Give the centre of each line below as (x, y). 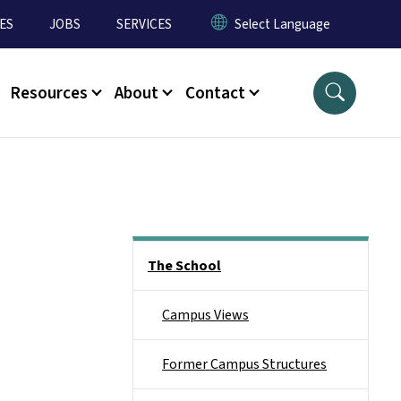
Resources (49, 93)
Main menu (166, 253)
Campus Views (205, 315)
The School (184, 266)
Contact (215, 93)
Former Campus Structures (244, 364)
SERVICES (144, 24)
